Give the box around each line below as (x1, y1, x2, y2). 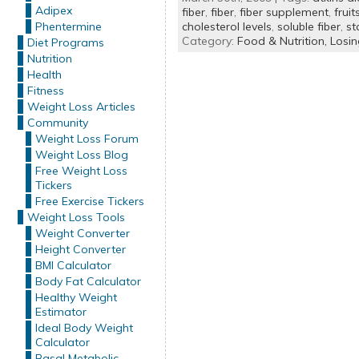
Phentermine (34, 19, 102, 34)
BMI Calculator (34, 258, 111, 272)
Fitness (26, 83, 64, 98)
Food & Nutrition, (236, 34, 330, 48)
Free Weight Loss (34, 163, 127, 178)
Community (26, 115, 88, 130)
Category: (181, 34, 237, 48)
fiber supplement (239, 5, 329, 19)
